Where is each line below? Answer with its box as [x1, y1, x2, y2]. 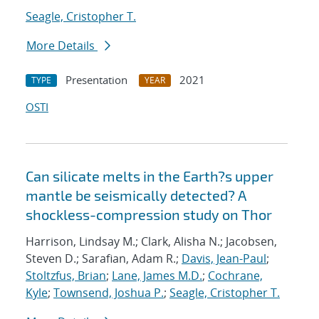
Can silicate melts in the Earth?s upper [26, 167, 273, 185]
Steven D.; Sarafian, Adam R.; [26, 251, 182, 267]
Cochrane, [208, 268, 263, 284]
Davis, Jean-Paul [182, 251, 266, 267]
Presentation [66, 73, 127, 88]
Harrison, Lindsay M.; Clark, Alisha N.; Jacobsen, [26, 234, 277, 250]
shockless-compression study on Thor [26, 206, 272, 224]
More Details [26, 38, 98, 54]
